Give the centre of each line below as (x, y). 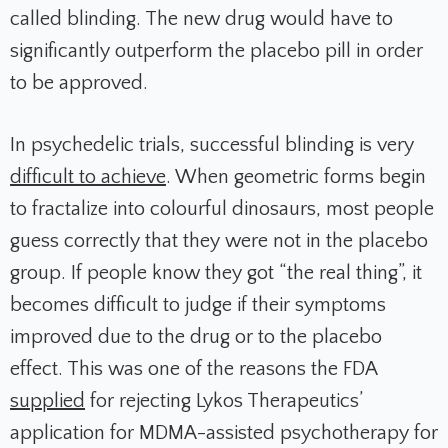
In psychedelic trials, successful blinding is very (212, 145)
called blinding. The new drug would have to (201, 19)
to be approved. (79, 83)
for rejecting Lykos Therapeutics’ (223, 401)
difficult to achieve (88, 177)
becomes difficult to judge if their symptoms (198, 305)
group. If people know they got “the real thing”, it (216, 273)
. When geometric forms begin (296, 177)
